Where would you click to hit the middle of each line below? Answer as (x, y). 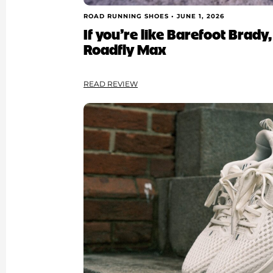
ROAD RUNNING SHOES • (130, 16)
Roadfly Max (125, 48)
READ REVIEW (111, 83)
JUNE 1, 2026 (201, 16)
